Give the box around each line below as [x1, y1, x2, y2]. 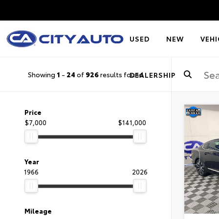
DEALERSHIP [130, 70, 175, 80]
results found [99, 69, 143, 79]
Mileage [24, 206, 52, 215]
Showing [28, 69, 57, 79]
